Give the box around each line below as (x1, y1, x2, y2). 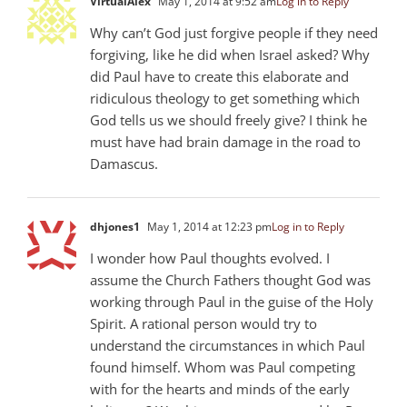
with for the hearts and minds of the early (90, 379, 350, 398)
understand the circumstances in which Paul (90, 335, 365, 354)
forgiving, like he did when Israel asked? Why (90, 45, 370, 64)
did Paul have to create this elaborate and (90, 66, 349, 85)
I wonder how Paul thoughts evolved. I (90, 248, 330, 267)
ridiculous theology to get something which (90, 88, 360, 107)
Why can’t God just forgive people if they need (90, 23, 378, 42)
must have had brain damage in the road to (90, 132, 361, 151)
